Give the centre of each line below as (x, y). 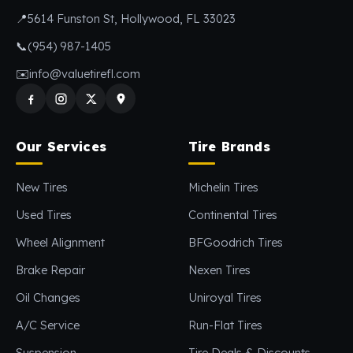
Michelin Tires (223, 188)
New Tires (42, 188)
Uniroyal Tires (225, 298)
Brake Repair (50, 270)
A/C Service (48, 325)
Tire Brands (229, 147)
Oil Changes (48, 298)
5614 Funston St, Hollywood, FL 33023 (132, 19)
